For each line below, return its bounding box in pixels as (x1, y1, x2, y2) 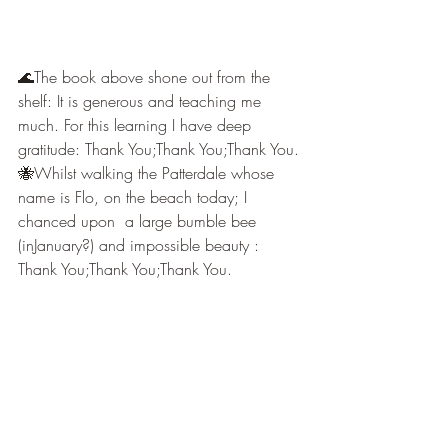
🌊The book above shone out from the (18, 66, 275, 89)
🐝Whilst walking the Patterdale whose (18, 162, 279, 185)
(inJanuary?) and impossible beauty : (18, 234, 264, 257)
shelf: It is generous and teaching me (18, 90, 266, 113)
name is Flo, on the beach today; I (18, 186, 252, 209)
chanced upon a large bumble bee (18, 210, 261, 233)
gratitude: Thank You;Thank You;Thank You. (18, 138, 299, 161)
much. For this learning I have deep (18, 114, 256, 137)
